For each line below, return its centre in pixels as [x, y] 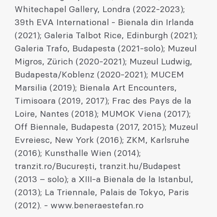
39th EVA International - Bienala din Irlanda [104, 23]
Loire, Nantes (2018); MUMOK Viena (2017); [103, 114]
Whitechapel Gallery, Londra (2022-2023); [100, 10]
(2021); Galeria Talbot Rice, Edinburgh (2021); [106, 36]
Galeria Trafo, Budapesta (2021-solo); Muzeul [106, 49]
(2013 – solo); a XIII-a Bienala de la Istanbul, [104, 180]
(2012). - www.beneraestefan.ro [79, 206]
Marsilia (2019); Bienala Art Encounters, [96, 88]
